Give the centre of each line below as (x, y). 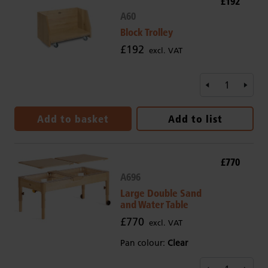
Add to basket (73, 119)
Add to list (195, 119)
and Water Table (154, 205)
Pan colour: (144, 243)
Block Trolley (146, 32)
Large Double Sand (161, 193)
